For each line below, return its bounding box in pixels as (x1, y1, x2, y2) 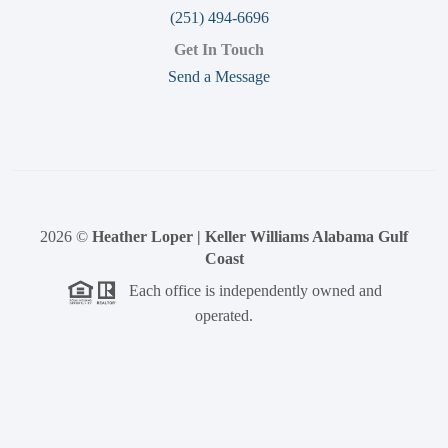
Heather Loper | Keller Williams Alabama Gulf (92, 228, 408, 246)
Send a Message (168, 68, 270, 86)
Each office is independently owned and (116, 282, 382, 300)
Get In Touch (174, 41, 264, 59)
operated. (195, 307, 253, 325)
